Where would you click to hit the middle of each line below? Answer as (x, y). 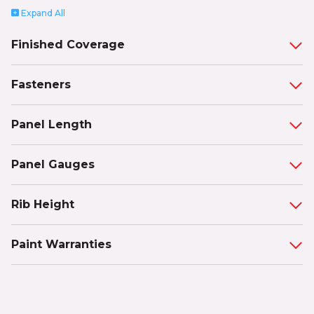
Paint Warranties (61, 244)
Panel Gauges (53, 164)
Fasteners (41, 84)
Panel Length (52, 124)
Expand (36, 13)
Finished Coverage (68, 44)
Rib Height (43, 204)
